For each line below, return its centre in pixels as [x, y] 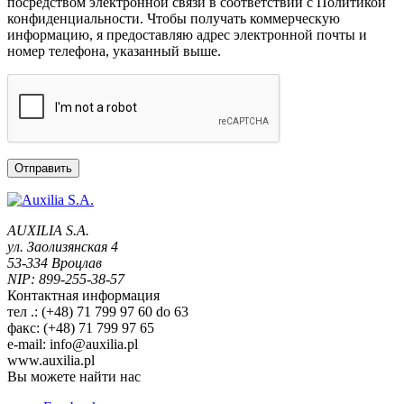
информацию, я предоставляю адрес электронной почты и [187, 35]
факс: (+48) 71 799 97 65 [81, 328]
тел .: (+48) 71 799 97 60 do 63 [98, 312]
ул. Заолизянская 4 [63, 247]
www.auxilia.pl [51, 361]
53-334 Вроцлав [55, 263]
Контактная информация [83, 296]
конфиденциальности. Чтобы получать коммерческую [174, 19]
